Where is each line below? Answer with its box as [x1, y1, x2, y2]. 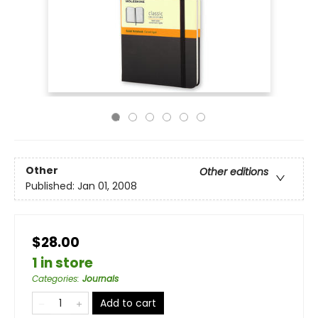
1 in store [32, 253, 93, 273]
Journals [82, 273, 119, 285]
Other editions [199, 165, 268, 180]
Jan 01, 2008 [77, 179, 137, 194]
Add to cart [100, 296, 156, 310]
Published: [26, 179, 77, 194]
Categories [32, 273, 77, 285]
